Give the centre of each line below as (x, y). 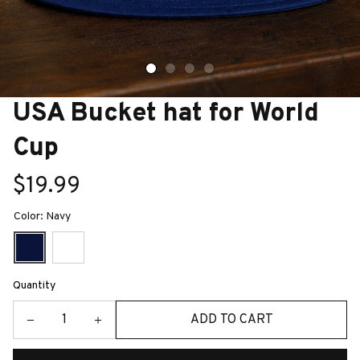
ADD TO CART (231, 319)
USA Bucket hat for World (166, 114)
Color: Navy (42, 217)
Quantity (34, 286)
